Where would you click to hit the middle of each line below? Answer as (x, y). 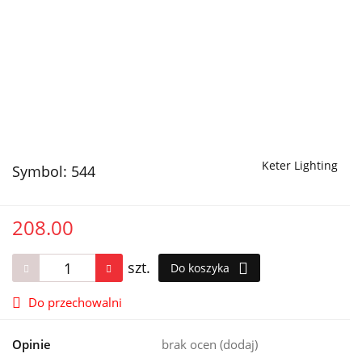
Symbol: (42, 172)
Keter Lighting (300, 166)
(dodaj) (239, 345)
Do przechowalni (75, 303)
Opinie (32, 345)
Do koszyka (202, 268)
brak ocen (191, 345)
